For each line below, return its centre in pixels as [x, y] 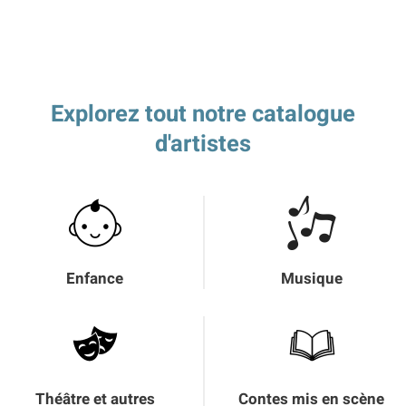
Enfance [95, 279]
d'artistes [203, 144]
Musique [311, 279]
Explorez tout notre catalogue [203, 114]
